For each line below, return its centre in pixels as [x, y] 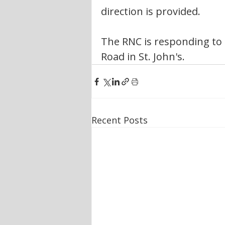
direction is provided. [151, 11]
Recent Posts [120, 120]
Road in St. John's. [144, 57]
